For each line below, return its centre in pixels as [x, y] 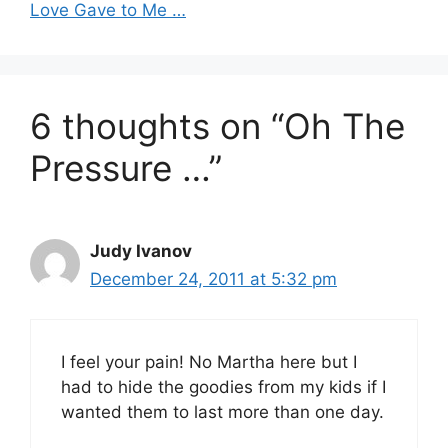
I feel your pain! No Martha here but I [209, 362]
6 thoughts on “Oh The [217, 125]
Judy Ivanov [141, 250]
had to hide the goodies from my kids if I [223, 387]
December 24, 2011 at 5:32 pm [213, 278]
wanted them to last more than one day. [222, 412]
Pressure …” [126, 167]
